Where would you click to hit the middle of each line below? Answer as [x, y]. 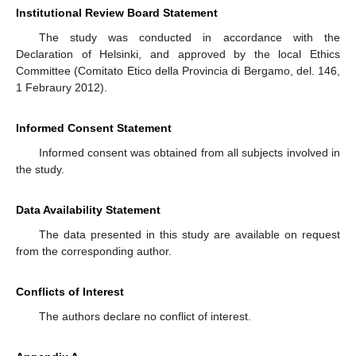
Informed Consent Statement [94, 128]
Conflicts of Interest [70, 292]
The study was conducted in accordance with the [189, 38]
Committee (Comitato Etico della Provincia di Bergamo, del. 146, [178, 71]
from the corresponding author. [94, 252]
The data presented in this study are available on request [189, 235]
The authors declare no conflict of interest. [145, 317]
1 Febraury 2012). [62, 88]
